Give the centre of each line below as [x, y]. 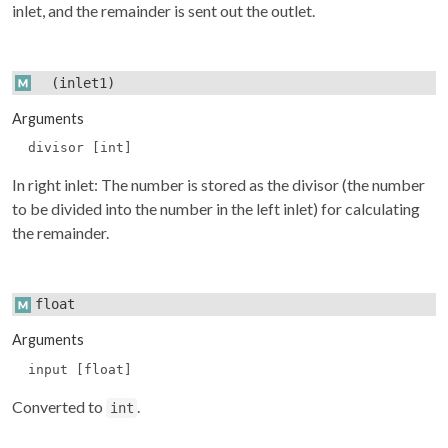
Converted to [59, 406]
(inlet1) [75, 82]
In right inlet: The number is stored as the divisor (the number [218, 185]
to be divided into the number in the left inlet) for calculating [216, 209]
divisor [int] [80, 148]
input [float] [80, 369]
